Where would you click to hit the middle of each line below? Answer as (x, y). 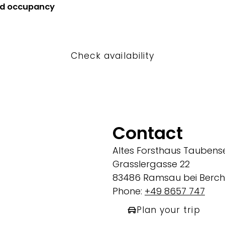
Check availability (113, 55)
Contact (148, 133)
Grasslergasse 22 (151, 164)
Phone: (129, 191)
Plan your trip (168, 210)
